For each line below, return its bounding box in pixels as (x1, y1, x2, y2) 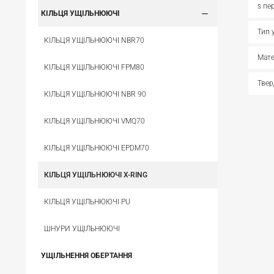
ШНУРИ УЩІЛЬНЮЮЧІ (44, 224, 120, 233)
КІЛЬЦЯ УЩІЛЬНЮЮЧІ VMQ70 (44, 117, 145, 125)
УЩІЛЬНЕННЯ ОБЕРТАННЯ (41, 251, 132, 260)
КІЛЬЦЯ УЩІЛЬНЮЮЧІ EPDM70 (44, 144, 149, 152)
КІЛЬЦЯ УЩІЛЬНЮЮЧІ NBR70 (44, 36, 144, 45)
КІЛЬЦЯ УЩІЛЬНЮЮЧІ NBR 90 (44, 90, 146, 98)
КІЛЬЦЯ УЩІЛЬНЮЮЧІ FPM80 (44, 63, 144, 72)
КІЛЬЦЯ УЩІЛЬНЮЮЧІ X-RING (44, 171, 147, 179)
